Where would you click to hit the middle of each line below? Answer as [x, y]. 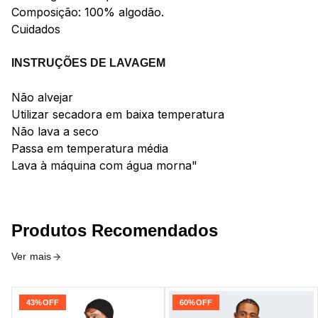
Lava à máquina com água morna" [104, 165]
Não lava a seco [55, 131]
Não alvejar [42, 97]
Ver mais [32, 256]
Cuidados [36, 29]
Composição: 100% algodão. [88, 12]
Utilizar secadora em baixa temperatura [118, 114]
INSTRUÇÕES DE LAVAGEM [88, 63]
